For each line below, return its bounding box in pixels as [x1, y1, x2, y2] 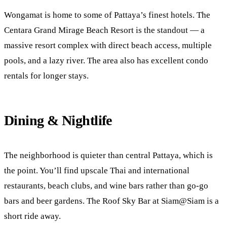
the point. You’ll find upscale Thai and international [4, 166, 190, 176]
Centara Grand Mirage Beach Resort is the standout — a [4, 25, 205, 35]
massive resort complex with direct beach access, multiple [4, 41, 212, 51]
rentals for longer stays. [4, 71, 89, 81]
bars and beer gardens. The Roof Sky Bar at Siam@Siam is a [4, 196, 219, 206]
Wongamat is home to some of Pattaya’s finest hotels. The [4, 10, 210, 20]
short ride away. [4, 211, 61, 221]
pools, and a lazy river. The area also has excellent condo [4, 56, 208, 66]
